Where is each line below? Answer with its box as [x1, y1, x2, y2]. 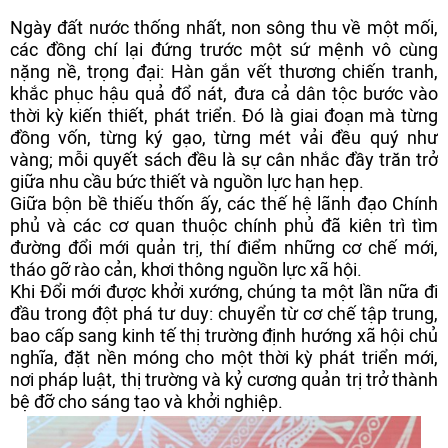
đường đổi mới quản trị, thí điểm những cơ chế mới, [10, 237, 438, 258]
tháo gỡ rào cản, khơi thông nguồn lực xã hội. [10, 259, 362, 280]
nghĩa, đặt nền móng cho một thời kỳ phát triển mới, [10, 347, 438, 368]
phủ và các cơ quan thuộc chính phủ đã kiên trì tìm [10, 215, 438, 236]
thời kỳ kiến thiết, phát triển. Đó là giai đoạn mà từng [10, 105, 438, 126]
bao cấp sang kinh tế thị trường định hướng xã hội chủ [10, 325, 438, 346]
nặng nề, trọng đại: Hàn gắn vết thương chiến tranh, [10, 61, 438, 82]
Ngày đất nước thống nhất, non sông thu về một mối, [10, 17, 438, 38]
